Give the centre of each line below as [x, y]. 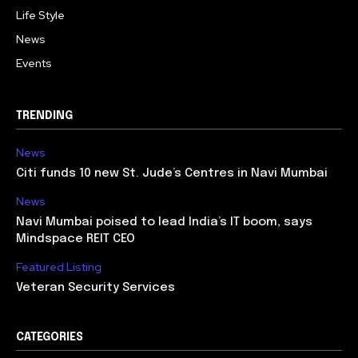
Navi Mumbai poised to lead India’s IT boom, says [164, 222]
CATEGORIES [50, 337]
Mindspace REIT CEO [76, 239]
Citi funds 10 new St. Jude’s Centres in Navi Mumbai [172, 173]
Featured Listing [59, 267]
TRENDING [44, 116]
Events [34, 63]
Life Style [40, 15]
